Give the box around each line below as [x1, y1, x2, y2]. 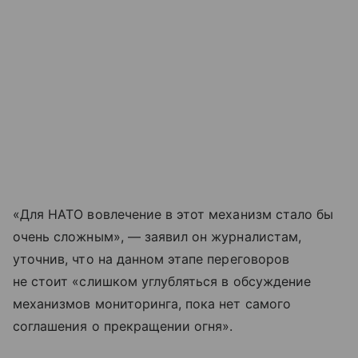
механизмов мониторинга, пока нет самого [13, 296, 291, 312]
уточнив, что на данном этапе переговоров [13, 251, 289, 268]
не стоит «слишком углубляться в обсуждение [13, 273, 312, 290]
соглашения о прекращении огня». [13, 318, 233, 335]
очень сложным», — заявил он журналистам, [13, 229, 301, 245]
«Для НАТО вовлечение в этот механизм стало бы [13, 206, 334, 223]
